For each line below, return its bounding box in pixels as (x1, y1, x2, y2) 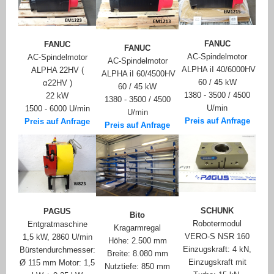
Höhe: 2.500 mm (108, 236, 167, 246)
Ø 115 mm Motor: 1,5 (20, 258, 95, 268)
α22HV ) (42, 78, 72, 88)
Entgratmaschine (27, 220, 87, 229)
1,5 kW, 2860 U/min (22, 232, 92, 242)
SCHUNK (201, 206, 234, 216)
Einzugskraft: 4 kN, (183, 245, 251, 254)
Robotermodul (193, 219, 242, 229)
